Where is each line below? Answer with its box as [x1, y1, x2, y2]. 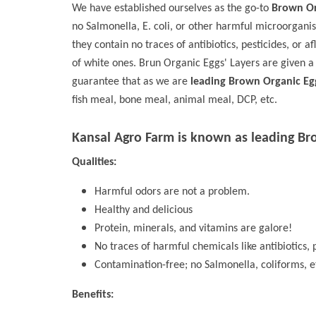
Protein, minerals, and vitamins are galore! [95, 223, 292, 234]
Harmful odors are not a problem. [95, 186, 250, 197]
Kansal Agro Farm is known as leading [72, 131, 298, 145]
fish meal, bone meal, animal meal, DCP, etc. [72, 95, 277, 106]
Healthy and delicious [95, 205, 193, 216]
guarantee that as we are [72, 76, 190, 87]
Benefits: [72, 289, 114, 300]
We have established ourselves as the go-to [72, 3, 272, 14]
